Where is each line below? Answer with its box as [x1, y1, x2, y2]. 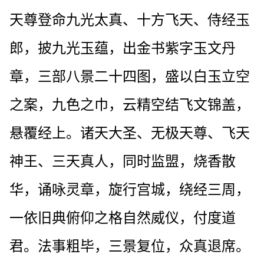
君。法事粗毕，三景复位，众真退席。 [9, 238, 250, 254]
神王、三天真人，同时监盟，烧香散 [9, 153, 236, 169]
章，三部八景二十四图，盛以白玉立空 [9, 68, 250, 84]
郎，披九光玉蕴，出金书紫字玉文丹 [9, 40, 236, 56]
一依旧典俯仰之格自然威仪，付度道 [9, 210, 236, 226]
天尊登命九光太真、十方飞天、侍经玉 [9, 12, 250, 28]
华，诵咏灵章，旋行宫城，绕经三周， [9, 181, 250, 197]
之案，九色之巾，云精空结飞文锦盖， [9, 97, 250, 113]
